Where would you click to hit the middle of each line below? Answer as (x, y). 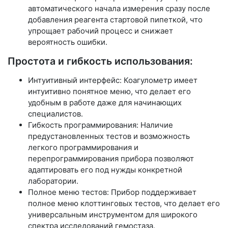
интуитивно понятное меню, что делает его (109, 91)
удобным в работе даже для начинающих (105, 102)
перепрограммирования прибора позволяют (111, 158)
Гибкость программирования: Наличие (101, 125)
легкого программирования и (83, 147)
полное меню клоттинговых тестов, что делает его (124, 203)
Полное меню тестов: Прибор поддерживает (112, 192)
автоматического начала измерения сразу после (119, 8)
